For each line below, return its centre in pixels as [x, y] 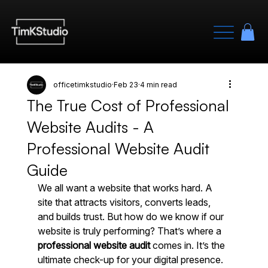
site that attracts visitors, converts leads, [125, 202]
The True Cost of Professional [128, 105]
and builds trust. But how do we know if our [132, 216]
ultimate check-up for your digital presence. [131, 259]
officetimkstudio [82, 84]
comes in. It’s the [188, 245]
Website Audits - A [90, 127]
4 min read [158, 84]
